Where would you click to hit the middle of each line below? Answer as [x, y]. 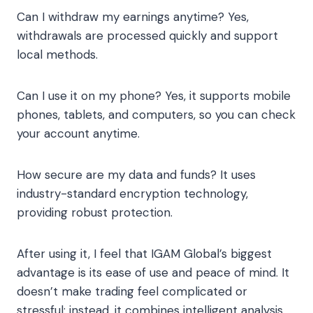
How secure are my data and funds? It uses [136, 175]
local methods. [57, 55]
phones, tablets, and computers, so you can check [156, 115]
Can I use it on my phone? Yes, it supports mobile [154, 96]
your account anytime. [78, 134]
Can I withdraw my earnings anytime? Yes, [133, 17]
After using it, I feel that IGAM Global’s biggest [144, 254]
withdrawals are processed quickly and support [147, 36]
